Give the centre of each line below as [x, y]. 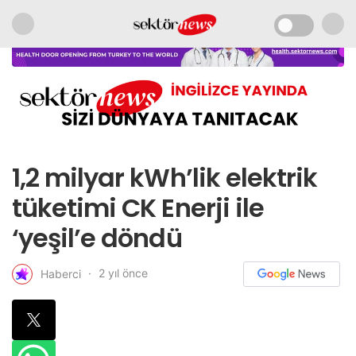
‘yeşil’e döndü [97, 238]
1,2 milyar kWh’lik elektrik [165, 178]
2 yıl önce [123, 273]
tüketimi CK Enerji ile [138, 208]
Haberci [61, 273]
